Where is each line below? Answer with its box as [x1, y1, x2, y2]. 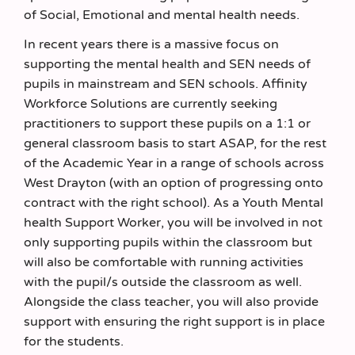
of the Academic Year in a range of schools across [24, 155, 324, 171]
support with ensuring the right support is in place [24, 314, 325, 330]
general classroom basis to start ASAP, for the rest [24, 136, 326, 151]
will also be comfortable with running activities [24, 254, 303, 270]
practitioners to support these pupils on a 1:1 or [24, 116, 311, 132]
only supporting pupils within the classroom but [24, 235, 312, 250]
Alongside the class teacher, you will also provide [24, 294, 319, 310]
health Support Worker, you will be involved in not [24, 215, 323, 231]
